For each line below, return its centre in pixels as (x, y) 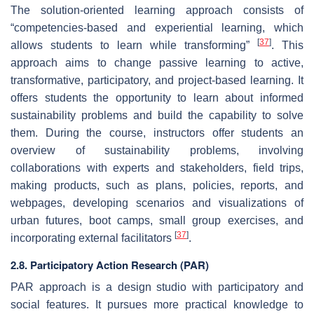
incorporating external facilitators (93, 238)
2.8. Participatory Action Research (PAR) (110, 265)
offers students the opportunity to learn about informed (157, 98)
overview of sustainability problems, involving (157, 151)
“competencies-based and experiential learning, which (157, 28)
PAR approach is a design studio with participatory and (157, 287)
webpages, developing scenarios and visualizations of (157, 203)
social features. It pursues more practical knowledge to (157, 305)
